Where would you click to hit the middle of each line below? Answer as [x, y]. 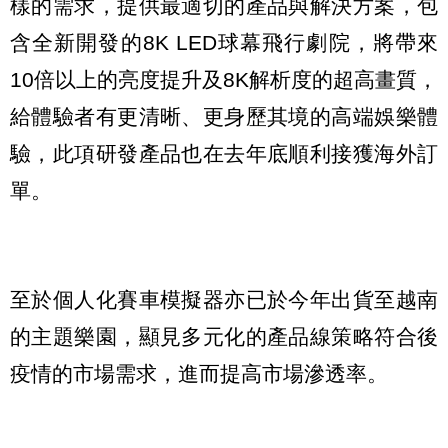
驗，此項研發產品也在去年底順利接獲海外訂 [224, 153]
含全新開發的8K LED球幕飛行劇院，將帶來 [224, 42]
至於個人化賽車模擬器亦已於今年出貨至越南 [224, 299]
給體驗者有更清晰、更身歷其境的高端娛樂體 [224, 116]
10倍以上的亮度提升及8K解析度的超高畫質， [224, 79]
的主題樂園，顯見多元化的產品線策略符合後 [224, 336]
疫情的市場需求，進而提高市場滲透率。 [199, 373]
